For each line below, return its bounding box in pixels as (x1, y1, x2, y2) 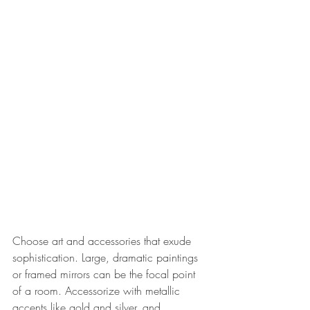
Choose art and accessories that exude (12, 232, 194, 248)
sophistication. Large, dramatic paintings (12, 249, 201, 265)
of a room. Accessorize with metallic (12, 282, 183, 298)
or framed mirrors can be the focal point (12, 266, 199, 282)
